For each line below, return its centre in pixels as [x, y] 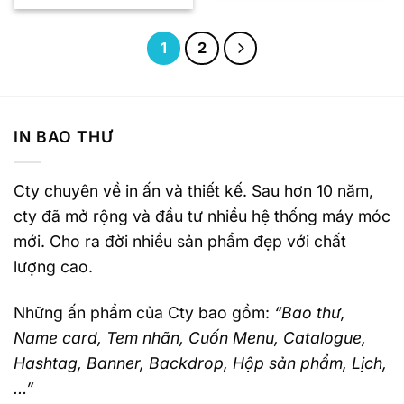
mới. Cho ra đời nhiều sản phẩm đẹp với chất [180, 242]
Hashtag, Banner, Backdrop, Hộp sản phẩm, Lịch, [200, 363]
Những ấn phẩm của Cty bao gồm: [144, 312]
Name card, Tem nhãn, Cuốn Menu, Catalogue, [190, 337]
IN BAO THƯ [64, 136]
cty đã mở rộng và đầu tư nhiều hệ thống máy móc [202, 216]
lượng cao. [53, 267]
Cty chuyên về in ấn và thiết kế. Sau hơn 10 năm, [193, 191]
